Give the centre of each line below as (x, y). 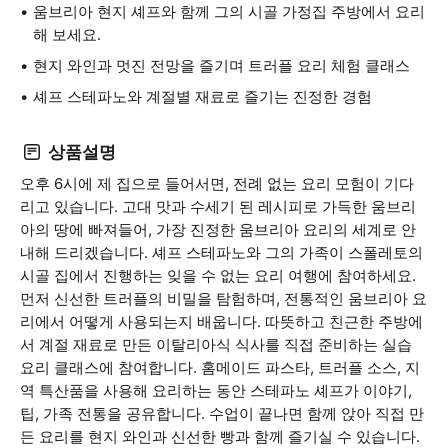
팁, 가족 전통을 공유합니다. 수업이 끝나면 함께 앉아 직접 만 (222, 413)
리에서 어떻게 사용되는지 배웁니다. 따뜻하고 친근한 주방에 (221, 321)
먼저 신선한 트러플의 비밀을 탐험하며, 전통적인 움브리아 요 (223, 298)
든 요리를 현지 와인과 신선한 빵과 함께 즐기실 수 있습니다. (220, 436)
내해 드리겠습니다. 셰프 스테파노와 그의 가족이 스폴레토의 (221, 252)
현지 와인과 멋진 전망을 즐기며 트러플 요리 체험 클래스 (221, 65)
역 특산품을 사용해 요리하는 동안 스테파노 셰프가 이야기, (216, 390)
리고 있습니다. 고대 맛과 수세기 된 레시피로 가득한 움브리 (218, 206)
